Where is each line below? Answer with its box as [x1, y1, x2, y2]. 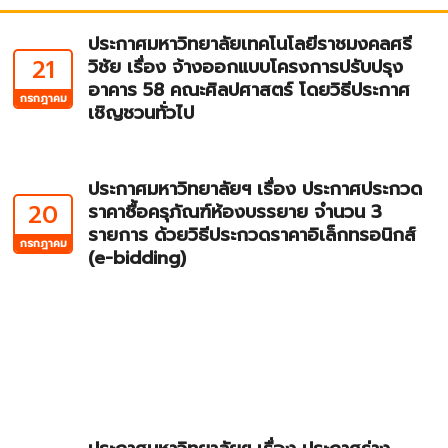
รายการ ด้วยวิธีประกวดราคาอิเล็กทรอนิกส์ [88, 221, 417, 250]
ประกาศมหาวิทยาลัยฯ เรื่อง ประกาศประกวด [88, 175, 423, 204]
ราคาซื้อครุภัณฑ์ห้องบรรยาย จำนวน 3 [88, 198, 383, 227]
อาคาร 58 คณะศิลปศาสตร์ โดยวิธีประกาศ [88, 76, 411, 105]
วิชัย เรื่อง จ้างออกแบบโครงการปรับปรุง [88, 53, 404, 82]
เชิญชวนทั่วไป [88, 99, 195, 128]
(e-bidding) [88, 244, 187, 273]
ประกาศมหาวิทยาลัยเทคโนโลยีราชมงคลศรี [88, 30, 413, 59]
